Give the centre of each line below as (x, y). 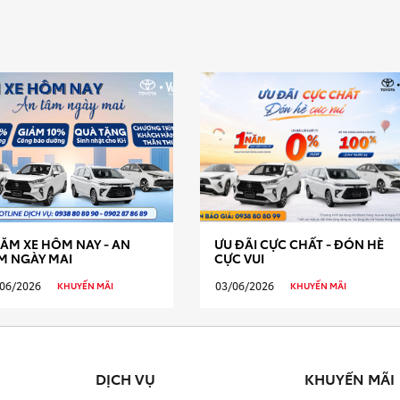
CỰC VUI (239, 258)
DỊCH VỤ (125, 379)
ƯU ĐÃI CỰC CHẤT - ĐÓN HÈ (299, 243)
